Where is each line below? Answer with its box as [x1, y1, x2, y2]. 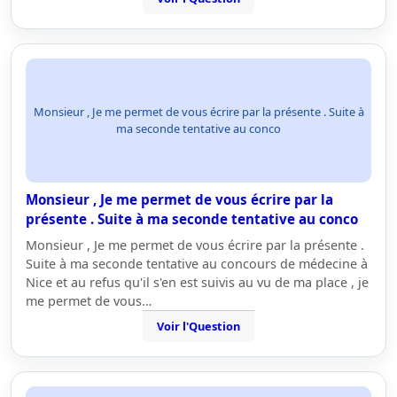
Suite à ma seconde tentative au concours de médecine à [26, 255, 368, 272]
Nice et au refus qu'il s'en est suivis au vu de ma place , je [26, 274, 369, 291]
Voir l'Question [157, 318, 240, 334]
